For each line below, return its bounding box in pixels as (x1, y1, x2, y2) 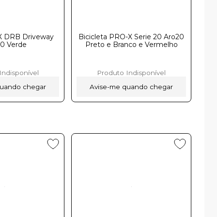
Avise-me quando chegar (90, 82, 173, 91)
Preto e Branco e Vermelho (85, 40, 178, 49)
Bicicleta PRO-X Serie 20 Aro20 (78, 32, 185, 41)
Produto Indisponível (97, 68, 166, 77)
